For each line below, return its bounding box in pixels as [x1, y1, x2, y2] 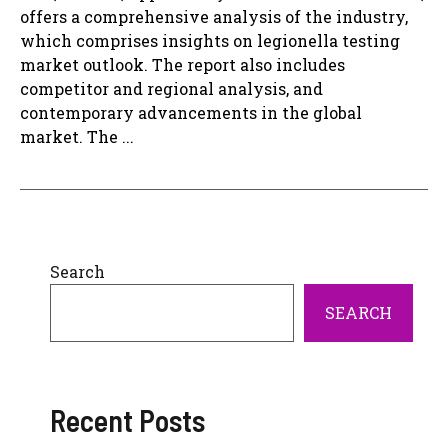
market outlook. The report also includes [20, 54, 345, 76]
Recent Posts [50, 402, 205, 439]
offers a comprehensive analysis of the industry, [20, 6, 408, 28]
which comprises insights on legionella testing [20, 30, 400, 52]
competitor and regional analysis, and [20, 78, 323, 100]
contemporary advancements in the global [20, 102, 362, 124]
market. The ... [20, 126, 134, 148]
